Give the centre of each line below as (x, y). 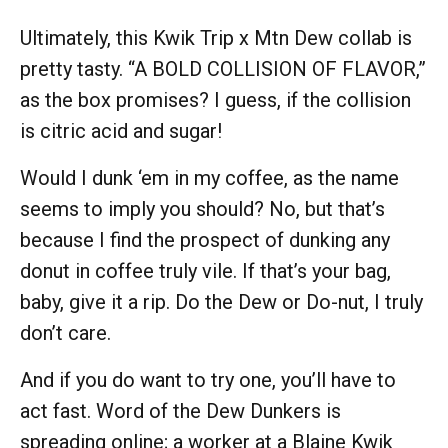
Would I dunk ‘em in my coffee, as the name (209, 177)
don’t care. (68, 332)
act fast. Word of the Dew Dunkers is (180, 410)
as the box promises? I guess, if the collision (215, 99)
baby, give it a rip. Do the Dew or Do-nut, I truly (221, 301)
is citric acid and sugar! (121, 130)
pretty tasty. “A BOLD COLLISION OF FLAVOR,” (223, 68)
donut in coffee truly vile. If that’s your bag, (205, 270)
